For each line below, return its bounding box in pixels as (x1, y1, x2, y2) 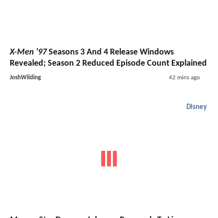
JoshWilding (10, 74, 41, 81)
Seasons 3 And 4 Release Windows (47, 47, 174, 57)
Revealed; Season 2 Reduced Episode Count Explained (10, 58, 207, 68)
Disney (186, 103, 207, 111)
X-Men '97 (10, 47, 47, 57)
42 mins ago (168, 74, 200, 81)
